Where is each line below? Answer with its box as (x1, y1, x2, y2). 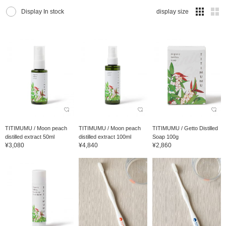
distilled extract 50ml (5, 133, 54, 140)
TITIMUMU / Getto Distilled (152, 125, 218, 131)
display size (156, 8, 189, 16)
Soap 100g (152, 133, 179, 140)
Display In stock (21, 8, 64, 16)
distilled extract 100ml (78, 133, 131, 140)
